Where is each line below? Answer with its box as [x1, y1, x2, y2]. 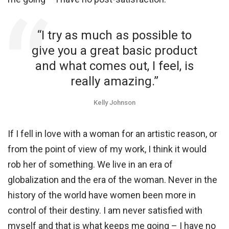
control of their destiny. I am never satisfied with [8, 205, 203, 216]
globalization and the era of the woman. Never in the [8, 174, 218, 186]
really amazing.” [71, 74, 158, 89]
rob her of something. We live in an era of [8, 159, 173, 170]
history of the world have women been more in [8, 190, 196, 201]
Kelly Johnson [94, 99, 135, 107]
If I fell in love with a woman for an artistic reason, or [8, 128, 218, 140]
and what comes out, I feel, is [35, 59, 194, 74]
